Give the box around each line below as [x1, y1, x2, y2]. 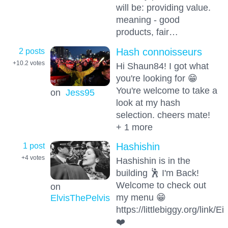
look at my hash [116, 97, 180, 108]
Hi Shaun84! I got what [116, 60, 209, 71]
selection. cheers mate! [116, 109, 210, 120]
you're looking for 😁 [116, 72, 197, 83]
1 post [23, 141, 45, 150]
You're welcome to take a [116, 84, 217, 96]
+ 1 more [116, 121, 153, 132]
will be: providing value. [116, 2, 211, 13]
